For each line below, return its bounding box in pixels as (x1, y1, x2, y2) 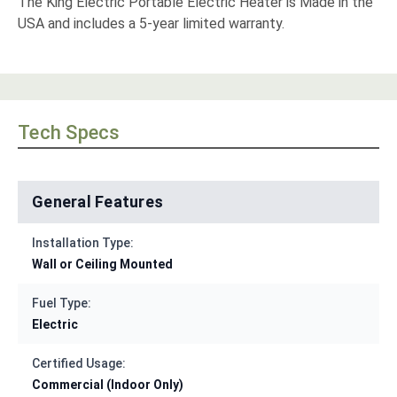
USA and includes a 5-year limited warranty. (18, 15, 284, 33)
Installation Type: (32, 236, 134, 251)
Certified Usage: (32, 356, 126, 371)
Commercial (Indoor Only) (32, 378, 183, 393)
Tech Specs (18, 121, 121, 144)
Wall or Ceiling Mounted (32, 257, 173, 272)
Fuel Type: (32, 296, 91, 311)
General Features (32, 192, 163, 212)
